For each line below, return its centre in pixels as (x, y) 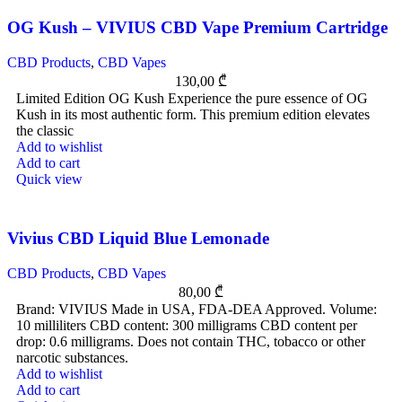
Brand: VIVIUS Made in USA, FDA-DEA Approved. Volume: (197, 310)
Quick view (49, 179)
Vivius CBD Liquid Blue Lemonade (138, 239)
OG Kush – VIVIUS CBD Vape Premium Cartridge (197, 27)
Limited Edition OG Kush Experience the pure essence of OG (192, 98)
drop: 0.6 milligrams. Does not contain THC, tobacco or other (191, 342)
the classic (45, 130)
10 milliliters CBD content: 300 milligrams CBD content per (187, 326)
